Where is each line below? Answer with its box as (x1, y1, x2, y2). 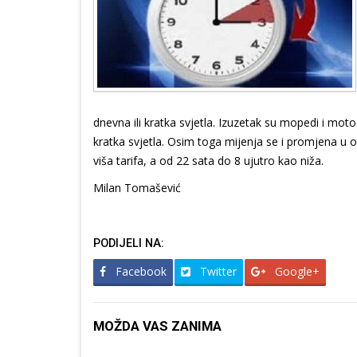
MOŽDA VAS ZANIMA (93, 317, 222, 334)
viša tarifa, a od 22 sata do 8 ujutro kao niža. (93, 152, 324, 168)
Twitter (197, 263, 237, 279)
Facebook (112, 263, 167, 279)
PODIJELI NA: (93, 236, 164, 250)
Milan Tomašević (93, 179, 181, 195)
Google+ (272, 263, 320, 279)
